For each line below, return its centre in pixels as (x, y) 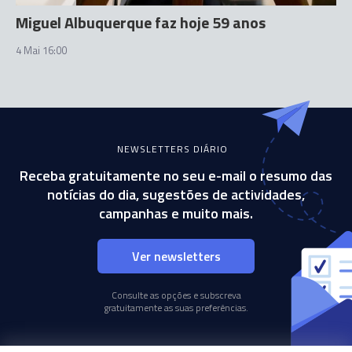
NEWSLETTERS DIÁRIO (172, 149)
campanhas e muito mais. (176, 213)
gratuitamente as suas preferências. (176, 308)
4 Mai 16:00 (41, 50)
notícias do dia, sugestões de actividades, (176, 194)
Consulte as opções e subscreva (176, 295)
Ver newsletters (176, 256)
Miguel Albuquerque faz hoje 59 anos (141, 22)
